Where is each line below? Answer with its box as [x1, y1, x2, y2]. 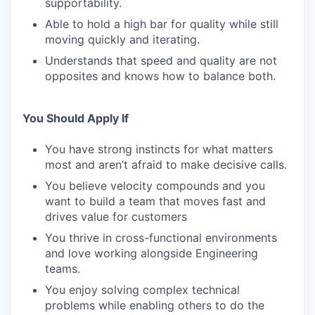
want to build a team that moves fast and [45, 194, 266, 208]
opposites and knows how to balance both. [45, 69, 276, 83]
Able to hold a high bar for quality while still [45, 17, 278, 31]
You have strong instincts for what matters [45, 142, 273, 156]
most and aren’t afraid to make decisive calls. [45, 157, 287, 172]
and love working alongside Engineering [45, 246, 258, 260]
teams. [45, 262, 80, 276]
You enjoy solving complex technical [45, 283, 240, 297]
